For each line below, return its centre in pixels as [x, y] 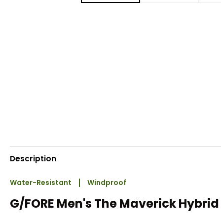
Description [33, 158]
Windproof [107, 183]
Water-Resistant [41, 183]
